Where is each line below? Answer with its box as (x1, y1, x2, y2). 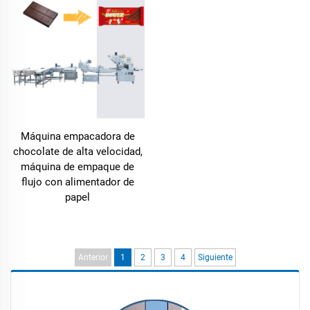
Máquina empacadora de (20, 130, 135, 143)
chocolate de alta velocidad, (12, 145, 143, 158)
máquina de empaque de (21, 161, 134, 173)
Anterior (77, 252, 108, 262)
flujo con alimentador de (21, 176, 134, 188)
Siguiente (197, 252, 232, 262)
